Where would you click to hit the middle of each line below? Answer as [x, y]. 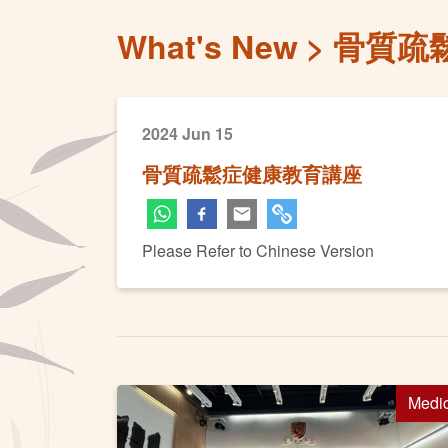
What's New [207, 46]
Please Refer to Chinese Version [258, 250]
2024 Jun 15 [187, 133]
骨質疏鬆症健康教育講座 [252, 173]
